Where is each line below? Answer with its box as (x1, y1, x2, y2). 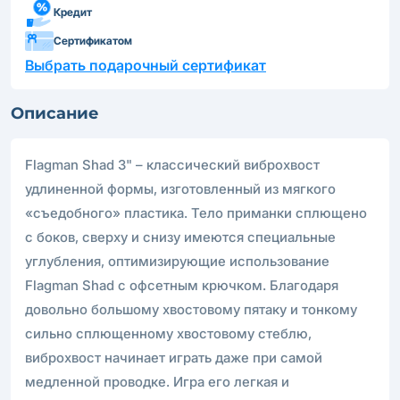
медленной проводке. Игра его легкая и (25, 372, 289, 390)
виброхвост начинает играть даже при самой (25, 348, 322, 366)
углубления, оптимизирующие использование (25, 252, 329, 270)
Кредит (54, 4, 92, 19)
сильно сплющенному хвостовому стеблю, (25, 324, 312, 342)
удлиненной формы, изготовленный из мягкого (25, 179, 336, 197)
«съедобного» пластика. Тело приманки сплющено (25, 204, 367, 221)
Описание (11, 103, 99, 123)
